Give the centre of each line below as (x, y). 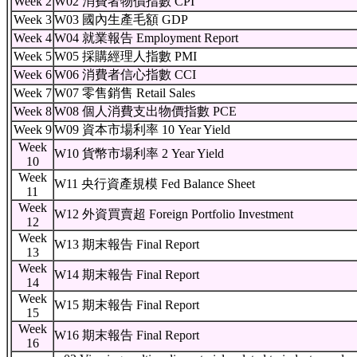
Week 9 (32, 129)
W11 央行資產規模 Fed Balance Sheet (155, 184)
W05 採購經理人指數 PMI (126, 56)
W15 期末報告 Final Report (127, 305)
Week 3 (32, 20)
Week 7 (32, 93)
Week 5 (32, 56)
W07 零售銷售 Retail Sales (125, 93)
